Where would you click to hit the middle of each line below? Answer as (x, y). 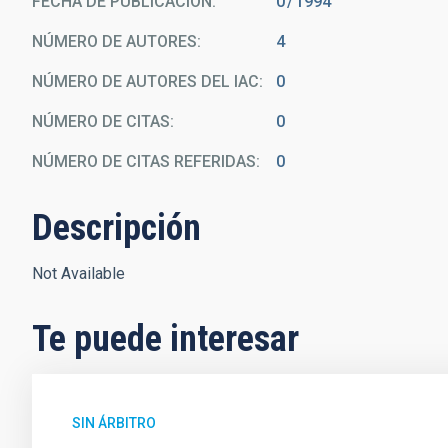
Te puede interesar (165, 339)
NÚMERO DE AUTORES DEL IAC (145, 81)
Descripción (116, 228)
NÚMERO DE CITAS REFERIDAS (144, 161)
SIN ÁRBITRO (114, 423)
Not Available (78, 273)
